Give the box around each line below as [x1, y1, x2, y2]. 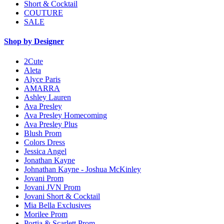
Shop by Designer [4, 37, 64, 46]
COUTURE [24, 8, 63, 17]
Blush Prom [24, 128, 61, 137]
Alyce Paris [24, 74, 60, 83]
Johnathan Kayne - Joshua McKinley [24, 164, 141, 173]
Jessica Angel [24, 146, 66, 155]
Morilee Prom [24, 209, 67, 218]
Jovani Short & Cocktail [24, 191, 100, 200]
